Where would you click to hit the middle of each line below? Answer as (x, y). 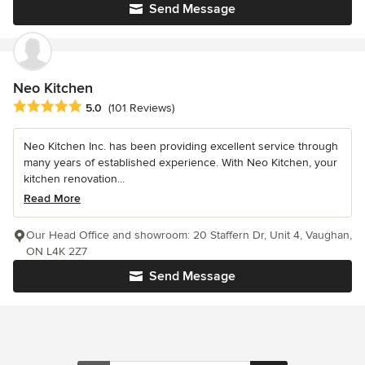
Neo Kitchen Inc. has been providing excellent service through (181, 147)
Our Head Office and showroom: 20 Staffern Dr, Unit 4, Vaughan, (189, 235)
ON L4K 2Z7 (57, 252)
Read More (52, 199)
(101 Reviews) (141, 108)
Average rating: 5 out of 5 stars (99, 107)
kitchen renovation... (74, 179)
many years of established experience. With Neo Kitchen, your (180, 163)
